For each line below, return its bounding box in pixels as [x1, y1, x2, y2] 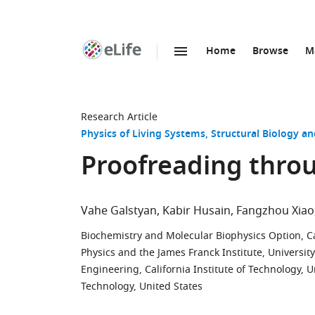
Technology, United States [81, 279, 202, 294]
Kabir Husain [162, 202, 231, 219]
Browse [252, 44, 288, 60]
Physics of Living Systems [81, 127, 205, 143]
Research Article [81, 110, 157, 124]
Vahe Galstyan [81, 202, 157, 219]
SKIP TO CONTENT [120, 59, 206, 74]
